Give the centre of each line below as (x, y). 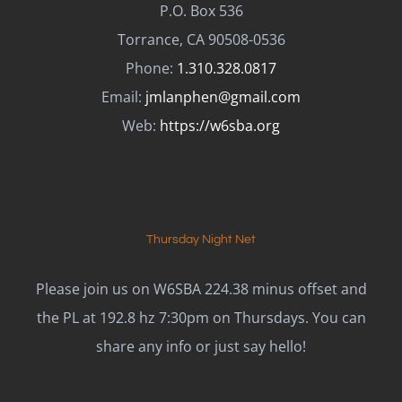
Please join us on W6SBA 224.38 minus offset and (201, 289)
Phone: (151, 68)
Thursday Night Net (201, 240)
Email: (123, 97)
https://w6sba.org (220, 126)
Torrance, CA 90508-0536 (201, 39)
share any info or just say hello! (201, 346)
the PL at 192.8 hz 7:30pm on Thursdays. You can (201, 318)
